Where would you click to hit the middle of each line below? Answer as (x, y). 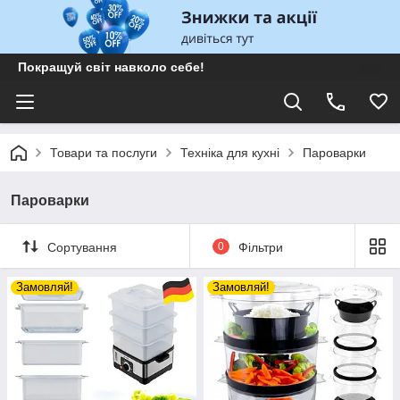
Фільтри (260, 247)
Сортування (82, 247)
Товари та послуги (104, 153)
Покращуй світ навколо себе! (111, 67)
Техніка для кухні (230, 153)
